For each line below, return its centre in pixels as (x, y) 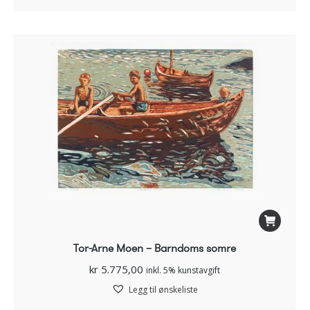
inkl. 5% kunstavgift (183, 271)
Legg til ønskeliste (163, 290)
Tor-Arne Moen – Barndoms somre (155, 248)
